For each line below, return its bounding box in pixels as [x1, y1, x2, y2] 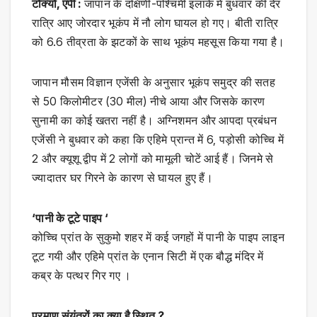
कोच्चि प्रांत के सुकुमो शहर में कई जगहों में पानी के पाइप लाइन [32, 230, 284, 245]
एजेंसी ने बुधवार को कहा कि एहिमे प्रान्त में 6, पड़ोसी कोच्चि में [32, 132, 284, 147]
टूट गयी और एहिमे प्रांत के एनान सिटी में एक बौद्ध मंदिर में [32, 249, 264, 264]
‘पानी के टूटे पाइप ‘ [32, 211, 109, 226]
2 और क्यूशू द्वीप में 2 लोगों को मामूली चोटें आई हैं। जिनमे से [32, 151, 274, 166]
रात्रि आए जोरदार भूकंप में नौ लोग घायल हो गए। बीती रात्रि [32, 16, 279, 30]
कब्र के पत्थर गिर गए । [32, 268, 132, 283]
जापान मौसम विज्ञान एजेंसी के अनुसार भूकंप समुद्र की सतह [32, 75, 276, 90]
